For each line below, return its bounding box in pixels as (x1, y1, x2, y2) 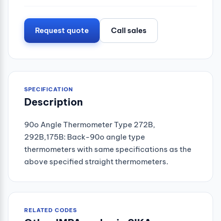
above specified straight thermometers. (24, 156, 168, 166)
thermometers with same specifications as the (24, 144, 191, 154)
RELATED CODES (24, 206, 77, 214)
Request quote (35, 25, 89, 35)
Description (24, 95, 83, 108)
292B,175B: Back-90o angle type (24, 132, 145, 142)
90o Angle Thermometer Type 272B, (24, 119, 155, 129)
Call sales (111, 25, 147, 35)
